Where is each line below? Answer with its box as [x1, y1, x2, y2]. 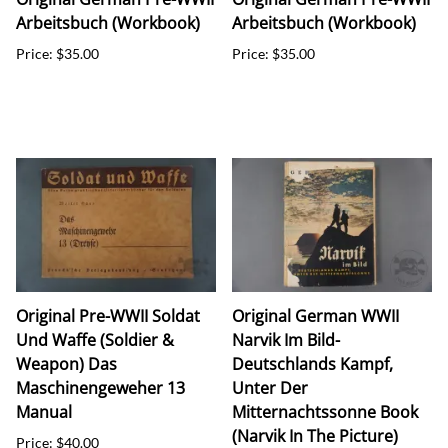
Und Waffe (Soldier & [16, 328, 174, 351]
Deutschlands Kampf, [232, 352, 393, 375]
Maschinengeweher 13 [16, 376, 185, 399]
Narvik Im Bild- [232, 328, 340, 351]
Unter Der [232, 376, 308, 399]
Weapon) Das [16, 352, 117, 375]
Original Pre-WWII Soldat [16, 304, 200, 327]
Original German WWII [232, 304, 399, 327]
